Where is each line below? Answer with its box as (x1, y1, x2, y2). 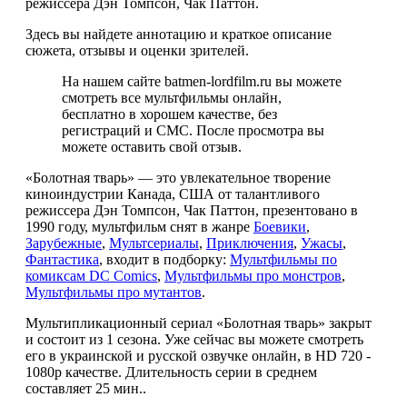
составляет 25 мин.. (25, 381, 146, 397)
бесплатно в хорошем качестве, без (62, 106, 277, 123)
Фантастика (25, 252, 99, 268)
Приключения (206, 235, 293, 252)
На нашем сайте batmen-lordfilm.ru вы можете (62, 74, 342, 90)
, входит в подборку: (99, 252, 230, 268)
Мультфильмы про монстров (164, 268, 342, 284)
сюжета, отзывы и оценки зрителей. (25, 43, 249, 59)
